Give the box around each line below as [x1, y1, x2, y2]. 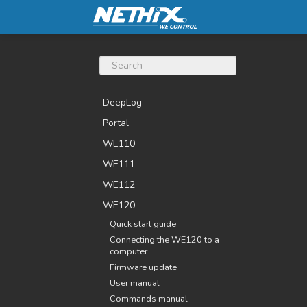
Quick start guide [110, 218, 176, 230]
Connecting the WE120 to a [110, 234, 219, 245]
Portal [103, 116, 129, 130]
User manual [110, 277, 160, 288]
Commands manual [110, 293, 188, 304]
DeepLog [103, 96, 142, 109]
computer [110, 245, 147, 257]
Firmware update [110, 261, 177, 273]
